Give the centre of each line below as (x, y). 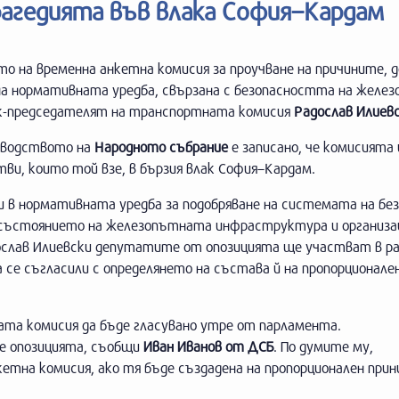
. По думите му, (323, 346)
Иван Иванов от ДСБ (208, 346)
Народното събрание (161, 147)
